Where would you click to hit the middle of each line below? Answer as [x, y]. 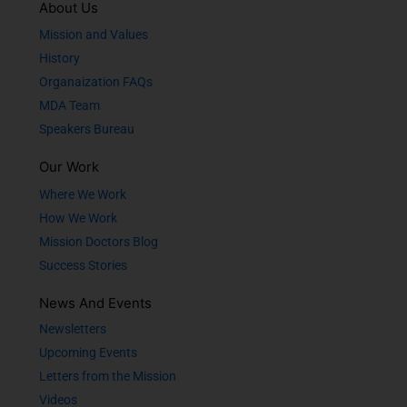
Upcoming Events [88, 353]
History [60, 59]
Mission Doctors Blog [99, 242]
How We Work [78, 218]
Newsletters [73, 329]
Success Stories [83, 266]
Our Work [69, 167]
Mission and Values [94, 35]
